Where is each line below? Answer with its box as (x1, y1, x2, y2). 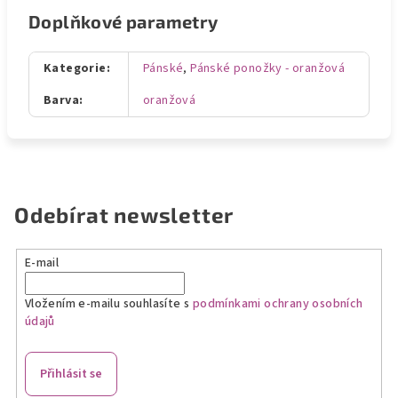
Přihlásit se (39, 364, 102, 383)
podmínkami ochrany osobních (192, 294, 363, 313)
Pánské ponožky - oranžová (190, 60, 346, 77)
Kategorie (44, 60, 107, 77)
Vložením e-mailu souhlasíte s (24, 294, 193, 313)
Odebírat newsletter (14, 202, 235, 227)
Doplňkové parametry (28, 11, 219, 32)
